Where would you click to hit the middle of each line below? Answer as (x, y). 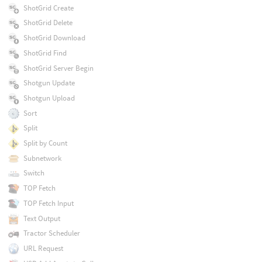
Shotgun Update (49, 83)
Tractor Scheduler (51, 233)
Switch (34, 173)
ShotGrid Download (54, 38)
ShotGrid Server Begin (58, 68)
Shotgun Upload (49, 98)
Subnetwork (42, 158)
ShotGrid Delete (48, 23)
